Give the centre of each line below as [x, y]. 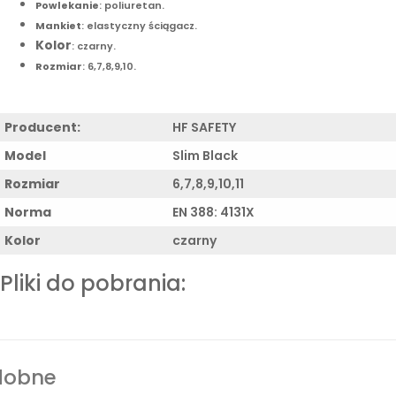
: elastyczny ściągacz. [139, 25]
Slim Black [205, 155]
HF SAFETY [204, 127]
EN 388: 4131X [213, 212]
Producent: [42, 127]
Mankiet [58, 25]
